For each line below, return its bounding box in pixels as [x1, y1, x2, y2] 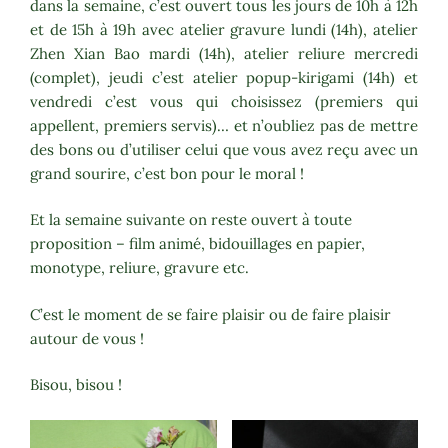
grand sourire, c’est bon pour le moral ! [30, 163, 304, 183]
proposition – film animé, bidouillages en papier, [30, 234, 365, 254]
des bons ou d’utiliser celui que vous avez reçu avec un [30, 139, 418, 159]
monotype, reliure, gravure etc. [30, 258, 249, 278]
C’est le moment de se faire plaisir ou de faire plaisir [30, 304, 391, 324]
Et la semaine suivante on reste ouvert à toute [30, 210, 352, 230]
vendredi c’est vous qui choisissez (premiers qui [30, 91, 418, 111]
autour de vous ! [30, 328, 144, 348]
